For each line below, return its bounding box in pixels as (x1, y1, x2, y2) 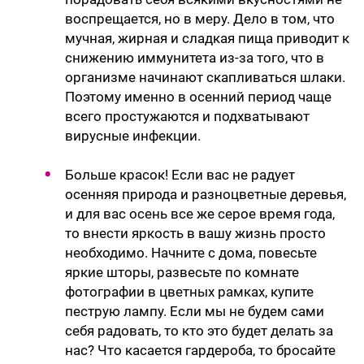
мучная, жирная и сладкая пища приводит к (65, 30, 349, 47)
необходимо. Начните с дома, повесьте (65, 245, 317, 262)
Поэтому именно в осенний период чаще (65, 89, 331, 106)
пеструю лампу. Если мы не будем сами (65, 303, 324, 320)
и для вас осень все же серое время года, (65, 206, 335, 223)
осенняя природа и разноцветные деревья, (65, 186, 346, 203)
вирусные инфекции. (65, 128, 201, 145)
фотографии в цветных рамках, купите (65, 284, 314, 301)
